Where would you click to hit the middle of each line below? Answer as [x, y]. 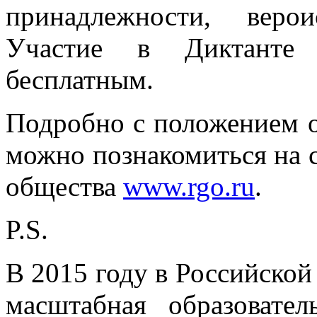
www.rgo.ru [189, 186]
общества [64, 186]
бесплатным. [80, 79]
